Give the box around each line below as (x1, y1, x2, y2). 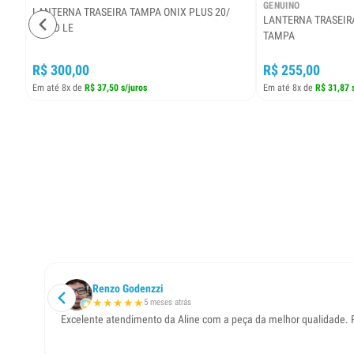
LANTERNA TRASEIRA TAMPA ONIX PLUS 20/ (32, 6, 230, 19)
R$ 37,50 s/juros (85, 82, 147, 94)
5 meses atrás (144, 297, 191, 308)
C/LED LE (32, 21, 73, 35)
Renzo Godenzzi (92, 282, 164, 296)
